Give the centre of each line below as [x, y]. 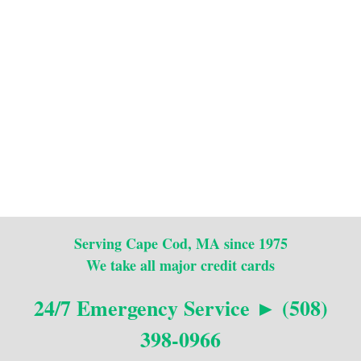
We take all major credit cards [180, 265]
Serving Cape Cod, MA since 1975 [180, 243]
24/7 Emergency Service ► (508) [180, 307]
